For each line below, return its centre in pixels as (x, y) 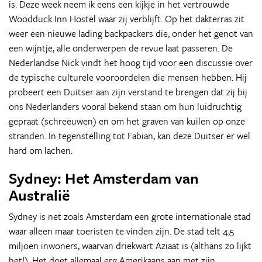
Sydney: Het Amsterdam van (104, 178)
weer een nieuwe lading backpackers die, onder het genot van (131, 33)
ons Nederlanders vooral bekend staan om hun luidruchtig (125, 106)
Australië (39, 195)
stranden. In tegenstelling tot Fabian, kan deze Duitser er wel (130, 136)
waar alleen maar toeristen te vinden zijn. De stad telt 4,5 (121, 231)
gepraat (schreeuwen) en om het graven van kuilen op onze (127, 121)
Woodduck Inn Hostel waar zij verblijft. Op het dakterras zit (127, 19)
